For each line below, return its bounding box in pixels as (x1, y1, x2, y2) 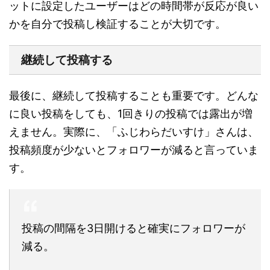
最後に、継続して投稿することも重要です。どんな (9, 89, 259, 102)
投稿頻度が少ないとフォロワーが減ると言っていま (9, 143, 259, 157)
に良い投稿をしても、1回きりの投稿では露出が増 (9, 107, 253, 121)
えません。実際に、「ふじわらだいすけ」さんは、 (9, 125, 259, 139)
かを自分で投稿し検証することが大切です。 (9, 17, 226, 31)
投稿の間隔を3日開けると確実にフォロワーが (22, 222, 245, 235)
